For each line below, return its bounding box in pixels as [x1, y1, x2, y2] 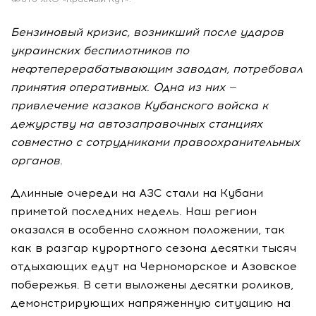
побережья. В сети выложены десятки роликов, [11, 277, 293, 291]
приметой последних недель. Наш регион [11, 204, 257, 218]
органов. [11, 153, 63, 167]
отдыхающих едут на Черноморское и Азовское [11, 259, 297, 273]
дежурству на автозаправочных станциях [11, 116, 262, 130]
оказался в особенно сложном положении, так [11, 222, 285, 236]
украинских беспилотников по [11, 43, 189, 57]
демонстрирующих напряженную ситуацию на [11, 296, 291, 310]
